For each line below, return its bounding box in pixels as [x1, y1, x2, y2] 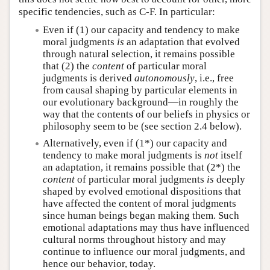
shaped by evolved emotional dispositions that [43, 186, 241, 197]
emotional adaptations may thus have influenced [43, 222, 250, 233]
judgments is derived [43, 72, 134, 84]
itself [218, 149, 242, 161]
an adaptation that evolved [124, 36, 240, 48]
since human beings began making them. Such [43, 210, 239, 221]
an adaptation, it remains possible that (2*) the [43, 162, 240, 173]
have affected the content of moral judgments [43, 198, 236, 209]
